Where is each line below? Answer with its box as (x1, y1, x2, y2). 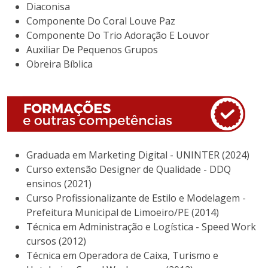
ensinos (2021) (26, 177, 92, 191)
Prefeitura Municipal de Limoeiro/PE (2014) (26, 206, 219, 220)
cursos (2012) (26, 234, 86, 248)
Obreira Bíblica (26, 57, 93, 71)
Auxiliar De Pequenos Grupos (26, 43, 158, 57)
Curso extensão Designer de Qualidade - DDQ (26, 163, 231, 176)
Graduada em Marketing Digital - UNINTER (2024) (26, 148, 249, 162)
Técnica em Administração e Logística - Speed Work (26, 220, 256, 234)
